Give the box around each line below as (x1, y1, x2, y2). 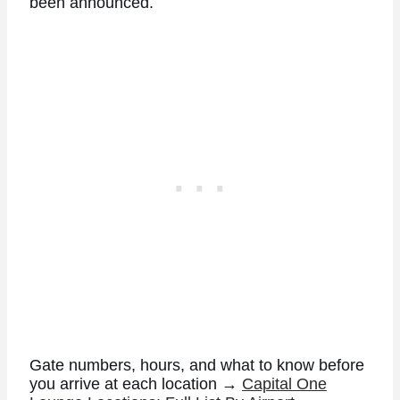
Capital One (241, 374, 327, 393)
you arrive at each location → (29, 374, 242, 393)
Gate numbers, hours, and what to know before (29, 355, 364, 374)
